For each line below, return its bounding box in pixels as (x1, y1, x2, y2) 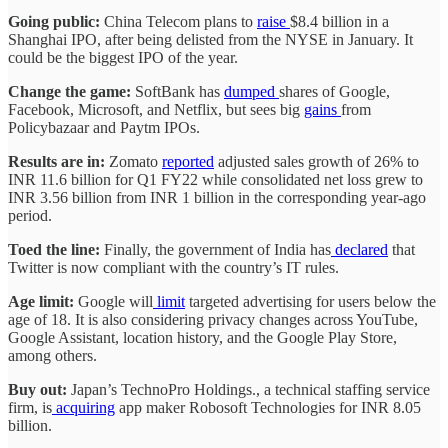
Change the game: (8, 82, 131, 100)
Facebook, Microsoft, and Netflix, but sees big (8, 100, 304, 118)
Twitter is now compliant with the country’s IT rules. (8, 258, 339, 276)
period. (8, 206, 52, 224)
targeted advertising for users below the (185, 292, 436, 310)
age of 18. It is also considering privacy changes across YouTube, (8, 310, 418, 328)
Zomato (109, 152, 162, 170)
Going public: (8, 12, 100, 30)
